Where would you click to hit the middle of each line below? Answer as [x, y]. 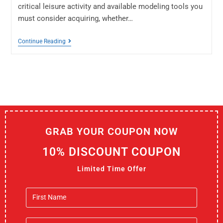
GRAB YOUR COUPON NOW [111, 131]
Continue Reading [42, 41]
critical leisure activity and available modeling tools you [110, 6]
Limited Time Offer [111, 168]
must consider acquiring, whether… [75, 18]
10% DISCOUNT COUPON [111, 152]
